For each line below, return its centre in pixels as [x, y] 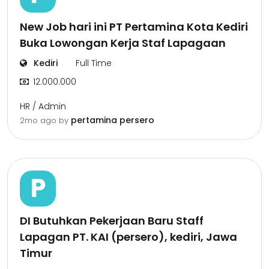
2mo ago [39, 120]
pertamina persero [113, 120]
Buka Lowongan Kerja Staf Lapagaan [123, 43]
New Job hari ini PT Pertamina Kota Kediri [134, 27]
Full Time [94, 63]
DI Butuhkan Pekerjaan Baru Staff [112, 221]
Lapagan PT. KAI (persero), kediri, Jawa [128, 237]
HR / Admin [43, 106]
